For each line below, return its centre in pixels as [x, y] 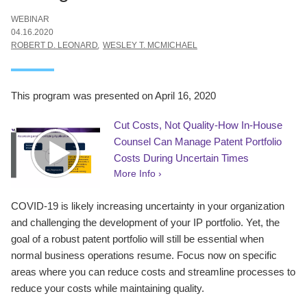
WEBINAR [30, 19]
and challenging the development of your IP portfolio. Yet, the [145, 222]
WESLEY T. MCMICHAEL [150, 45]
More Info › [138, 173]
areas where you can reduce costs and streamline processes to [153, 271]
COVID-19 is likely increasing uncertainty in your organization [148, 206]
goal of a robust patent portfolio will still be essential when [137, 238]
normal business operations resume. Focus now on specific [144, 255]
